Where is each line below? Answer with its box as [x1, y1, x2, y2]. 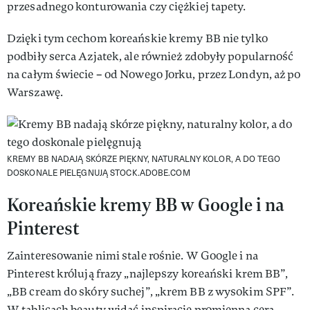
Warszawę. [7, 85, 63, 100]
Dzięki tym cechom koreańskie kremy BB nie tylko [7, 31, 268, 46]
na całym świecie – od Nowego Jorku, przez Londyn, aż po [7, 67, 301, 82]
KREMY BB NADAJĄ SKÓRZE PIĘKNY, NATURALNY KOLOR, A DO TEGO [7, 153, 280, 164]
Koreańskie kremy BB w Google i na [7, 192, 284, 217]
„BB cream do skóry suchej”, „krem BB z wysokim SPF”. [7, 284, 295, 299]
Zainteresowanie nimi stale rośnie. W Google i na [7, 248, 258, 263]
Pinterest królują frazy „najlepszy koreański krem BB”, [7, 266, 289, 281]
